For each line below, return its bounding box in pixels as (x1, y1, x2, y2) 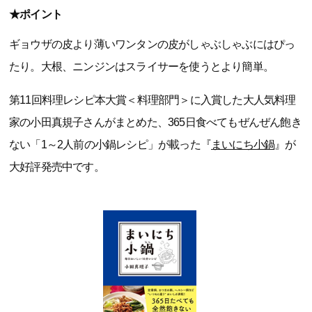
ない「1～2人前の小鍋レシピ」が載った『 (9, 139, 211, 150)
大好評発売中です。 (9, 161, 104, 173)
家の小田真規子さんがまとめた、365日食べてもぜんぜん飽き (9, 116, 302, 128)
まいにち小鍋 (211, 139, 275, 150)
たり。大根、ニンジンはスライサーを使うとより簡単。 (9, 61, 274, 72)
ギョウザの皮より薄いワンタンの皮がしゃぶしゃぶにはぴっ (9, 38, 295, 50)
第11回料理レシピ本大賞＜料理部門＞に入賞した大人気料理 (9, 94, 296, 106)
